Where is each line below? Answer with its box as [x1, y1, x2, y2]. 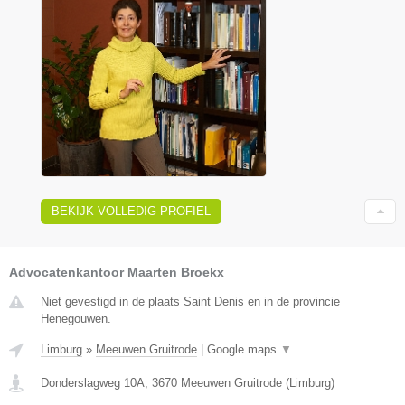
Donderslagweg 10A [41, 375, 145, 390]
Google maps [207, 342, 280, 356]
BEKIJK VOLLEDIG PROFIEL [52, 203, 211, 218]
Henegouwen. [41, 311, 111, 325]
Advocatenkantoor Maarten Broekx [9, 264, 224, 279]
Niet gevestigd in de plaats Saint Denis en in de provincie [41, 294, 340, 308]
